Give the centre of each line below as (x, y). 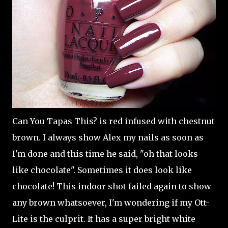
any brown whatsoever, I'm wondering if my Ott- (111, 203)
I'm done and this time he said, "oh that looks (105, 154)
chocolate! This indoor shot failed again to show (112, 186)
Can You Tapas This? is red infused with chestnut (113, 121)
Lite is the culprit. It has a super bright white (104, 219)
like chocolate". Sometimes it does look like (102, 170)
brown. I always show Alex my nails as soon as (108, 137)
